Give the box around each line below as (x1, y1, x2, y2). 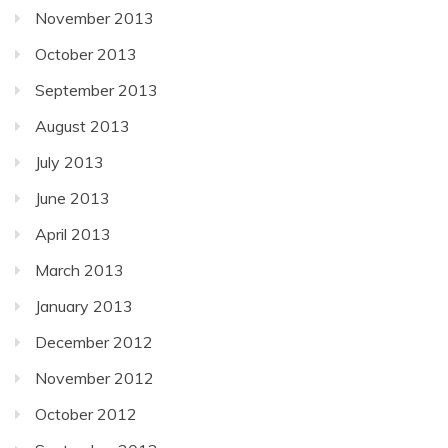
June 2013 (35, 187, 110, 208)
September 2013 (35, 79, 158, 100)
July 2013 (35, 151, 104, 172)
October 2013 (35, 43, 137, 64)
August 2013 (35, 115, 130, 136)
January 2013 (35, 295, 133, 316)
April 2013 (35, 223, 111, 244)
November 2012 (35, 367, 154, 388)
